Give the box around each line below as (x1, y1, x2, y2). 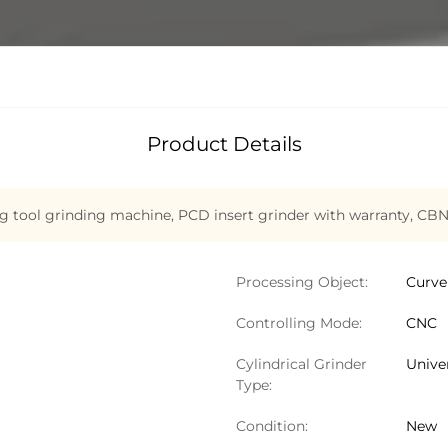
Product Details (146, 132, 302, 156)
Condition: (236, 417, 308, 435)
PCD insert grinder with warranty (178, 206, 410, 224)
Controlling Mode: (236, 314, 362, 332)
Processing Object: (236, 273, 368, 291)
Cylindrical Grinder (236, 355, 367, 373)
